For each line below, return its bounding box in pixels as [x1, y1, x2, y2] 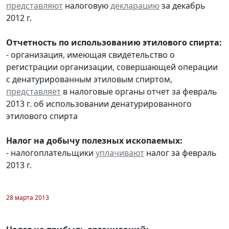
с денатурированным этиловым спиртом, [6, 73, 172, 85]
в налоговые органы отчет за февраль [61, 85, 217, 97]
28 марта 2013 [6, 193, 49, 202]
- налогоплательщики [6, 147, 96, 158]
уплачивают [96, 147, 144, 158]
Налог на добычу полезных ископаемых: [6, 134, 182, 146]
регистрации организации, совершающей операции [6, 61, 218, 73]
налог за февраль [144, 147, 217, 158]
